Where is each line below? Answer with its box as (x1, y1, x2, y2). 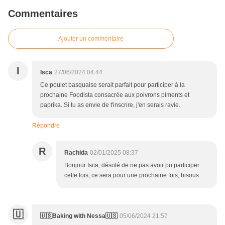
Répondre (32, 122, 60, 129)
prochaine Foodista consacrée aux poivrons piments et (40, 91, 189, 98)
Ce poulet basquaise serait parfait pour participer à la (40, 81, 185, 88)
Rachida (64, 149, 88, 156)
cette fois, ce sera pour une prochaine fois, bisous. (64, 171, 200, 179)
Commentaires (8, 8, 78, 19)
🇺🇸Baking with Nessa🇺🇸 (40, 212, 118, 219)
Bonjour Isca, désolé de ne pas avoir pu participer (64, 161, 199, 169)
